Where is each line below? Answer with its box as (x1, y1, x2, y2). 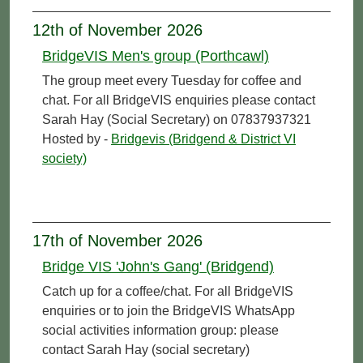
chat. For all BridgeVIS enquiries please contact (42, 92, 315, 107)
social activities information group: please (42, 322, 279, 337)
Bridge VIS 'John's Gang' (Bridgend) (42, 258, 274, 275)
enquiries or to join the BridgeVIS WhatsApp (42, 303, 295, 318)
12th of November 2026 (32, 20, 203, 39)
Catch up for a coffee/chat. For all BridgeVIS (42, 284, 293, 298)
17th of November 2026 (32, 231, 203, 250)
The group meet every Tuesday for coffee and (42, 73, 301, 88)
